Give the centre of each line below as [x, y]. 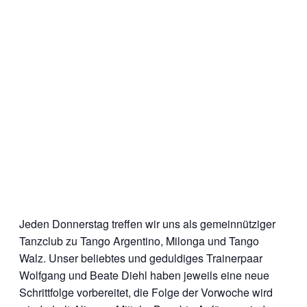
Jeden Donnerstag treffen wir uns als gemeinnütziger [147, 224]
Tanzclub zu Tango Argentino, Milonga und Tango [139, 241]
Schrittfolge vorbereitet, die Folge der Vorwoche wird [146, 292]
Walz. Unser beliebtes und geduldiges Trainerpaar [141, 258]
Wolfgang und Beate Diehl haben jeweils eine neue [144, 275]
